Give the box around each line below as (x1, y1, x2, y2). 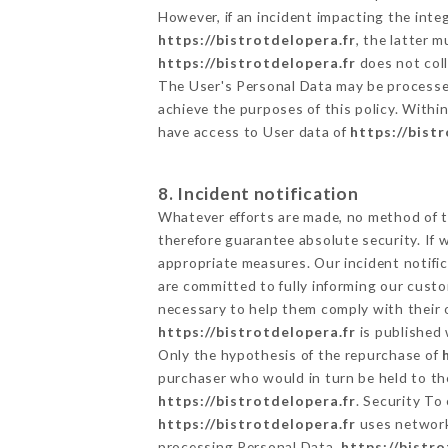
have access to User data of (157, 122, 351, 140)
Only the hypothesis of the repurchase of (157, 345, 442, 363)
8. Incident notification (157, 182, 359, 204)
